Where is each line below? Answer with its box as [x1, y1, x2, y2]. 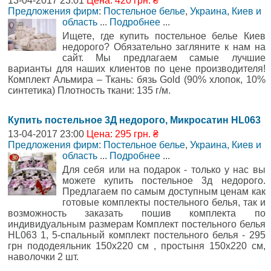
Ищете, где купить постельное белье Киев [62, 30, 266, 41]
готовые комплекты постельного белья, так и [62, 197, 266, 207]
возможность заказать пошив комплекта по [8, 207, 266, 218]
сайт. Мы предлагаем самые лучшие [62, 52, 266, 63]
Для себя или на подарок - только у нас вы [62, 164, 266, 175]
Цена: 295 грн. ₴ [87, 128, 158, 139]
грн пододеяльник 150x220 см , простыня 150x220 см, [8, 240, 266, 251]
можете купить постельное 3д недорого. [62, 175, 266, 186]
